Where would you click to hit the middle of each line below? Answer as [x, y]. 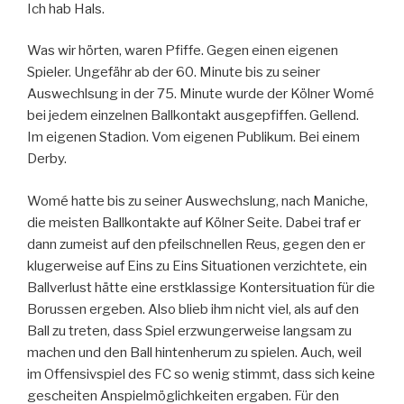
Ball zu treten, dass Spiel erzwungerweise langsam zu [189, 331]
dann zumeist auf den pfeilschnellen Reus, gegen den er [196, 244]
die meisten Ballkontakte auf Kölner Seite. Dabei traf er [194, 222]
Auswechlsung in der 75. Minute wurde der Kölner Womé [201, 94]
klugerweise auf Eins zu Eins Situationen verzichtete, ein [197, 266]
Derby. [47, 159]
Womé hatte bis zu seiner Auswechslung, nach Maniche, [197, 201]
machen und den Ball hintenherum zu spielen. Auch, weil [194, 352]
